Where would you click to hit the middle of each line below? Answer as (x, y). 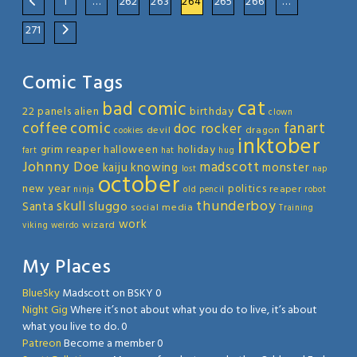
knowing (154, 169)
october (139, 186)
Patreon (42, 344)
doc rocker (208, 130)
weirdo (65, 226)
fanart (304, 129)
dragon (263, 131)
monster (286, 169)
